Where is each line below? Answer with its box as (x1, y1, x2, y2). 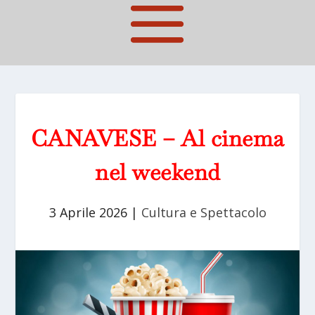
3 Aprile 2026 (49, 204, 127, 221)
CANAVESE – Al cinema (30, 124, 285, 153)
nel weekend (95, 157, 220, 187)
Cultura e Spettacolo (141, 204, 266, 221)
